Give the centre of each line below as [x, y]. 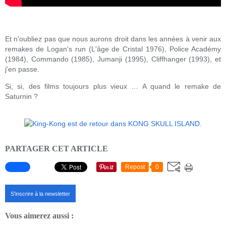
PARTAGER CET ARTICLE [56, 148]
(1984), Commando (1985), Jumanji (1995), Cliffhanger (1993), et [113, 59]
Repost [135, 167]
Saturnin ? [22, 96]
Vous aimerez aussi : [39, 215]
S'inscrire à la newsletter [40, 194]
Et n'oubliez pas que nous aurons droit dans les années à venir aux [113, 39]
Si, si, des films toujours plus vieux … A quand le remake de [113, 86]
